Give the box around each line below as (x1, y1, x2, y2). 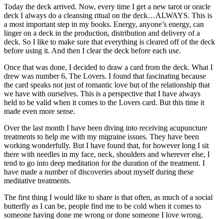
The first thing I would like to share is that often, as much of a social (4, 193, 213, 201)
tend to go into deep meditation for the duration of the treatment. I (4, 158, 205, 167)
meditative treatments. (4, 176, 71, 185)
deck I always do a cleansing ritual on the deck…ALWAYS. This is (4, 11, 212, 20)
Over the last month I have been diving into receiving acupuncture (4, 123, 207, 132)
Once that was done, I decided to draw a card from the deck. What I (4, 63, 213, 71)
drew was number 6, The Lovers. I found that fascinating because (4, 71, 206, 80)
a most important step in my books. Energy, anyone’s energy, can (4, 20, 204, 28)
